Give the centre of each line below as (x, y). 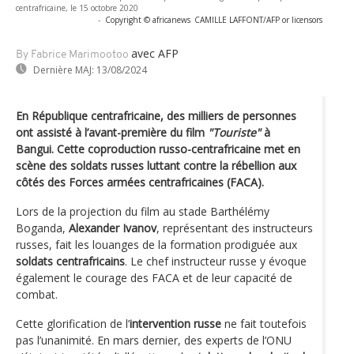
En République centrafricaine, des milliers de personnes (156, 115)
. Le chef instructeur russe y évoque (216, 261)
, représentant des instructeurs (235, 228)
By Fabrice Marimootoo (72, 55)
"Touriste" (234, 132)
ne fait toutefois (264, 323)
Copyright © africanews (148, 19)
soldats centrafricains (70, 261)
